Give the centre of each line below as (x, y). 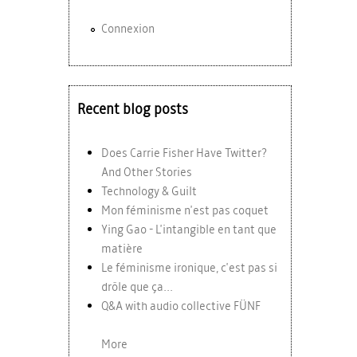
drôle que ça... (137, 286)
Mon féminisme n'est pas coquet (185, 210)
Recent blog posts (133, 109)
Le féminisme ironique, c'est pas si (189, 267)
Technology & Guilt (149, 191)
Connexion (128, 28)
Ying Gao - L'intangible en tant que (189, 229)
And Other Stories (147, 172)
